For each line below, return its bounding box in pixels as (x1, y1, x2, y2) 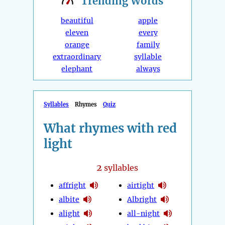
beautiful (60, 16, 93, 26)
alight (59, 208, 80, 218)
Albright (127, 194, 157, 204)
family (136, 40, 160, 50)
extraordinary (53, 52, 101, 62)
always (136, 64, 160, 74)
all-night (127, 208, 160, 218)
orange (64, 40, 89, 50)
